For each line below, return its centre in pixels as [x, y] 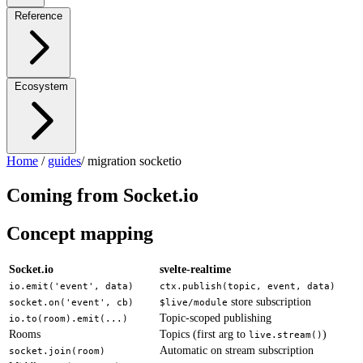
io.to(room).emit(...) [68, 318]
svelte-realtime [195, 269]
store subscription [269, 301]
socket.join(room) [57, 350]
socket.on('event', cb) [71, 302]
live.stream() [286, 334]
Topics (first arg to [204, 334]
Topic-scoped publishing [216, 318]
